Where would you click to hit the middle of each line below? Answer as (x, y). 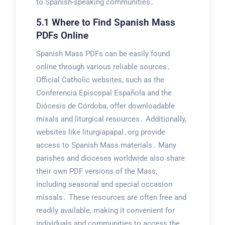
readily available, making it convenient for (105, 210)
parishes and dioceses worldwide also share (110, 158)
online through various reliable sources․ (103, 67)
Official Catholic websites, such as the (100, 80)
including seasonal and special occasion (104, 184)
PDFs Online (62, 35)
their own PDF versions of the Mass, (96, 171)
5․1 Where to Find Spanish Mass (105, 22)
